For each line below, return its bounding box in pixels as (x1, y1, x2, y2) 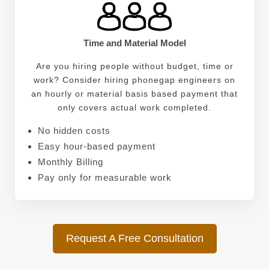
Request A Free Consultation (65, 232, 204, 245)
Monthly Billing (37, 157, 103, 168)
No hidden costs (37, 125, 110, 136)
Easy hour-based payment (37, 141, 156, 152)
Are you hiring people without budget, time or (35, 61, 234, 71)
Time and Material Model (83, 38, 186, 49)
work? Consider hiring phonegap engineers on (34, 75, 235, 85)
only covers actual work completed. (58, 103, 211, 113)
